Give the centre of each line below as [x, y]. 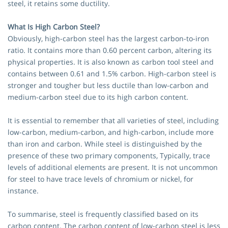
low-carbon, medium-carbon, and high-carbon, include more [111, 132]
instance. [23, 191]
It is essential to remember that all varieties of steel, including [113, 121]
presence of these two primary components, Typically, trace [109, 156]
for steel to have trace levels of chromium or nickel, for [101, 179]
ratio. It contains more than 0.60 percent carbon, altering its [110, 50]
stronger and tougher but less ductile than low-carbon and [108, 85]
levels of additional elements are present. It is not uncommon [113, 167]
